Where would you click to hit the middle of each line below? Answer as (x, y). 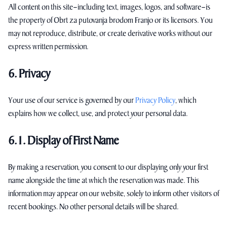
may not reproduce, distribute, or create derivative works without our (110, 34)
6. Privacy (29, 74)
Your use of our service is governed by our (71, 101)
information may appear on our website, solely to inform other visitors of (113, 194)
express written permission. (48, 47)
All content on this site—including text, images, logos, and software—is (109, 7)
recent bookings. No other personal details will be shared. (93, 207)
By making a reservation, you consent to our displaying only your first (108, 167)
